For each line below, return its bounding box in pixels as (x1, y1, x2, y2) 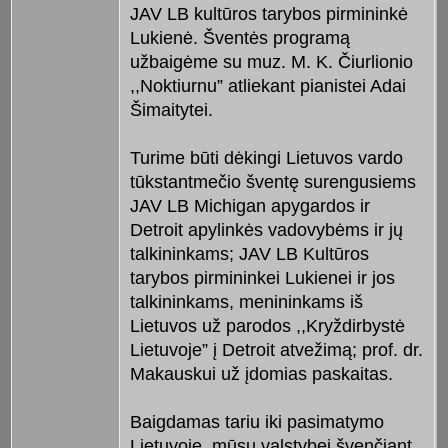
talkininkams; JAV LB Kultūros (129, 243, 369, 264)
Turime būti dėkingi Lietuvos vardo (129, 147, 403, 168)
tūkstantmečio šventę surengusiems (129, 171, 416, 192)
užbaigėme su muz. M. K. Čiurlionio (129, 51, 413, 72)
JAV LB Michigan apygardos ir (129, 195, 370, 216)
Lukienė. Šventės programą (129, 27, 350, 48)
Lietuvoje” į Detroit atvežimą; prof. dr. (129, 339, 423, 360)
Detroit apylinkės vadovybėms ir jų (129, 219, 403, 240)
